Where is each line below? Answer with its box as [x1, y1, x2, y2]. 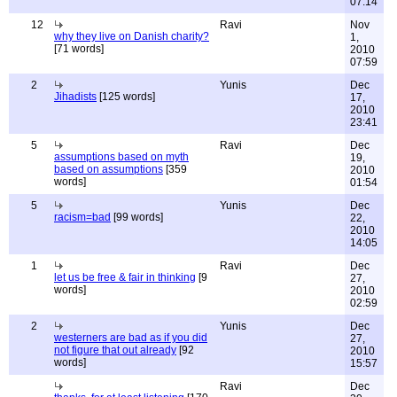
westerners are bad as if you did [54, 331, 207, 344]
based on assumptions [54, 163, 163, 175]
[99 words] [111, 211, 163, 223]
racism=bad [54, 211, 111, 223]
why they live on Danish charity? [54, 30, 209, 43]
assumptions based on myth [54, 151, 189, 163]
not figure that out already [54, 344, 176, 356]
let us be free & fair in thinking [54, 271, 196, 284]
